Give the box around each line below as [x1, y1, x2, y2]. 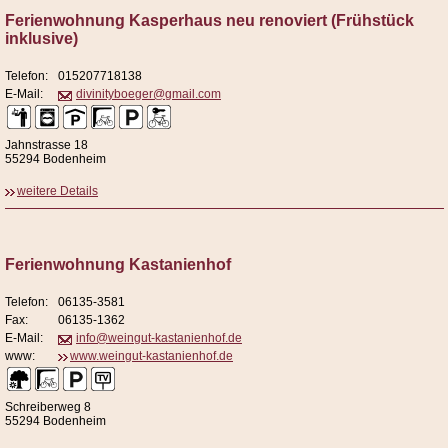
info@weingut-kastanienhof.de [76, 331, 242, 346]
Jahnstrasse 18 [5, 138, 88, 153]
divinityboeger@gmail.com [76, 87, 221, 102]
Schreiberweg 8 [5, 400, 91, 415]
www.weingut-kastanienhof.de [70, 349, 233, 364]
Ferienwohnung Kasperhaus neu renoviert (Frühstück [5, 12, 414, 30]
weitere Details [17, 184, 98, 199]
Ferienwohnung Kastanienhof [5, 256, 231, 274]
